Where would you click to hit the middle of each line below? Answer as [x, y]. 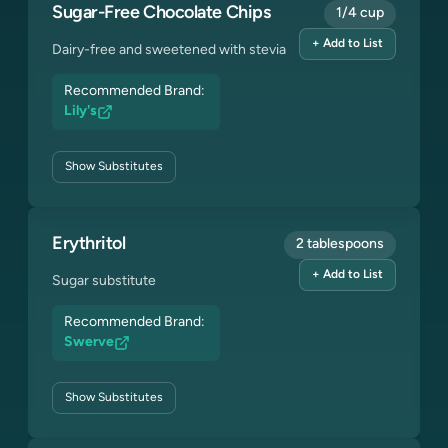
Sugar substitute [104, 281]
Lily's [80, 111]
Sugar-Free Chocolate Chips [161, 13]
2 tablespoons [340, 244]
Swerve [89, 342]
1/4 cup [360, 13]
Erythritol [89, 244]
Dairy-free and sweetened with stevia [169, 50]
